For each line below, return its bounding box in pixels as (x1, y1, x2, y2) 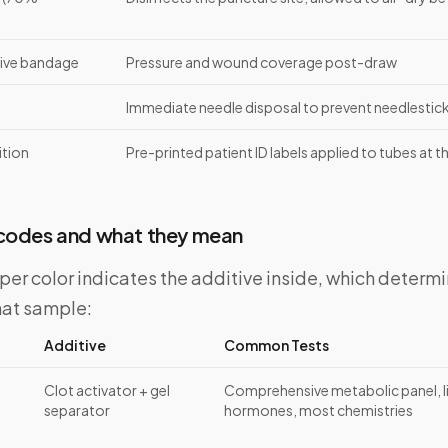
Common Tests (224, 336, 329, 355)
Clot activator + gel (44, 381, 170, 400)
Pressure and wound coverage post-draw (126, 53, 397, 72)
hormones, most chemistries (224, 401, 413, 420)
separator (44, 401, 110, 420)
